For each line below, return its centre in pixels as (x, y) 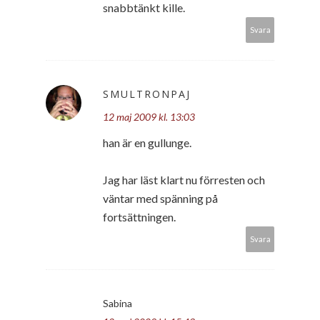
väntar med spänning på (160, 198)
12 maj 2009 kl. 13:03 (149, 116)
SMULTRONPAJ (147, 94)
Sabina (117, 303)
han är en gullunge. (147, 142)
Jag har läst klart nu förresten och (184, 179)
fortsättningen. (139, 216)
